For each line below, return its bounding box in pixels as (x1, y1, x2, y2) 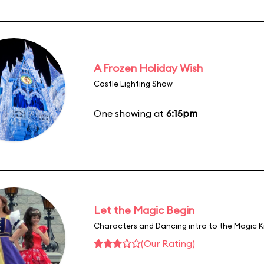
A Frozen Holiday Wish (94, 61, 203, 75)
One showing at (94, 107, 166, 119)
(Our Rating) (141, 237, 195, 249)
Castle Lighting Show (94, 78, 173, 88)
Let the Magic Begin (94, 203, 194, 217)
